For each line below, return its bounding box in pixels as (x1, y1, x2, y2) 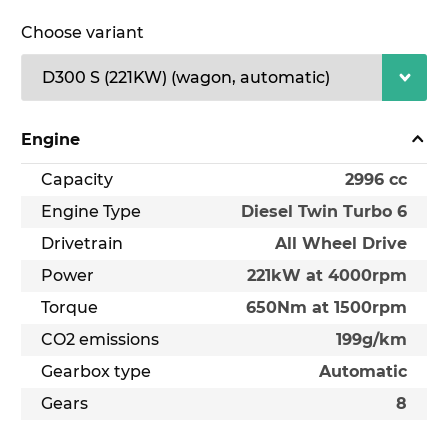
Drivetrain (41, 233, 123, 253)
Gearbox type (41, 361, 151, 381)
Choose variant (21, 22, 144, 42)
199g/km (336, 329, 407, 349)
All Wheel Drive (275, 233, 407, 253)
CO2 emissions (41, 329, 159, 349)
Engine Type (41, 201, 141, 221)
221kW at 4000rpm (247, 265, 407, 285)
